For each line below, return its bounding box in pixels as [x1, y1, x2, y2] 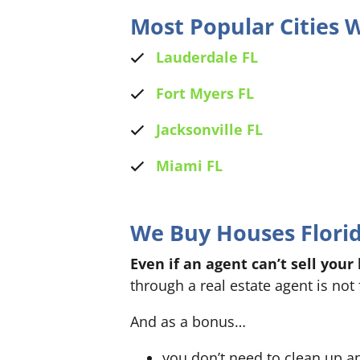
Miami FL [155, 156, 223, 176]
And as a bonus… [130, 312, 246, 332]
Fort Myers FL [155, 84, 254, 104]
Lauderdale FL [155, 47, 258, 67]
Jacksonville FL [155, 120, 263, 140]
